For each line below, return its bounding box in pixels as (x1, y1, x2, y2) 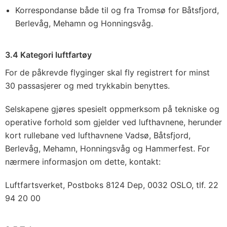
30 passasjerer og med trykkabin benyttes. (5, 81, 170, 91)
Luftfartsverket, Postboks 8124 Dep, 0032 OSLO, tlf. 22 (5, 180, 218, 190)
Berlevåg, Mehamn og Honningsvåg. (15, 18, 153, 28)
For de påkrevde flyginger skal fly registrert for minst (5, 67, 210, 78)
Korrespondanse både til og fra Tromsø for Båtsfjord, (15, 5, 219, 15)
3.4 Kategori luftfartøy (5, 50, 92, 60)
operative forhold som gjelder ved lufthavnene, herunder (5, 117, 222, 127)
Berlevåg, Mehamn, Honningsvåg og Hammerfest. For (5, 143, 210, 154)
